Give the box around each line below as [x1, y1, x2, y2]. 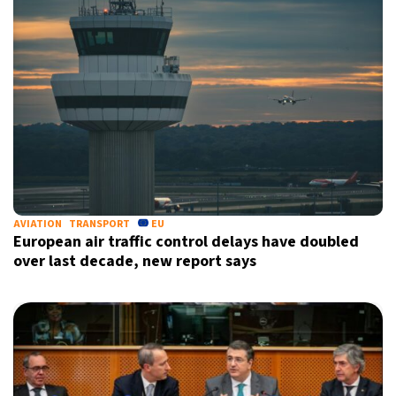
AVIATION [13, 217, 62, 232]
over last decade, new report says [13, 250, 256, 272]
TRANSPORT [69, 217, 130, 232]
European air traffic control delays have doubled [13, 231, 359, 253]
